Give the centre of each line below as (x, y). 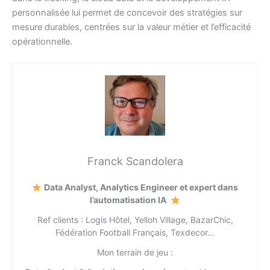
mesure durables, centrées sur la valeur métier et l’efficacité (131, 27)
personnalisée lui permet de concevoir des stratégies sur (127, 12)
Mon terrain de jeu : (135, 253)
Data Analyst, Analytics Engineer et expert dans (141, 187)
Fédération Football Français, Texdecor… (135, 233)
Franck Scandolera (135, 162)
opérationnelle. (42, 41)
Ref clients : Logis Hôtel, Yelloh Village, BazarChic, (135, 220)
